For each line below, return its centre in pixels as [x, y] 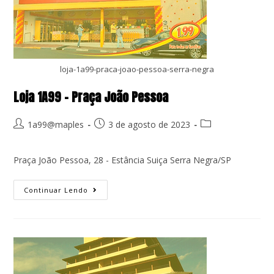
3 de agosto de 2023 [150, 124]
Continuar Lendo [56, 190]
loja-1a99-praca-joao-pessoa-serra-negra [137, 69]
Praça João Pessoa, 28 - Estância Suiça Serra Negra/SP [123, 160]
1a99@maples [56, 124]
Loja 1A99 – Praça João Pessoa [91, 97]
